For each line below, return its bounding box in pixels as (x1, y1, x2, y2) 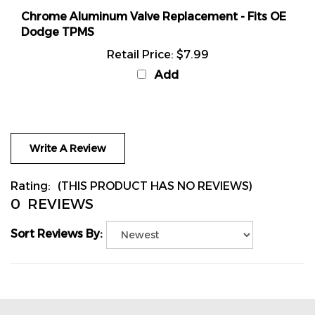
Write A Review (30, 127, 106, 139)
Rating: (11, 163, 51, 177)
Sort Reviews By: (11, 212, 103, 225)
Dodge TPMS (21, 10, 94, 23)
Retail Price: (106, 32, 174, 46)
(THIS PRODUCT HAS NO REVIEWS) (58, 163, 252, 177)
